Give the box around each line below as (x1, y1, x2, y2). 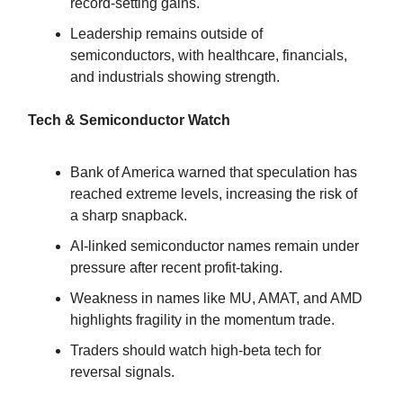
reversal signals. (70, 363, 175, 380)
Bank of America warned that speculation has (70, 164, 357, 180)
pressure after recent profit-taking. (70, 259, 282, 275)
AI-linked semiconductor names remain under (70, 237, 359, 254)
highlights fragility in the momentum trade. (70, 311, 335, 327)
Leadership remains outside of (70, 25, 263, 41)
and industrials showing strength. (70, 68, 280, 85)
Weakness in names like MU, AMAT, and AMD (70, 290, 363, 306)
